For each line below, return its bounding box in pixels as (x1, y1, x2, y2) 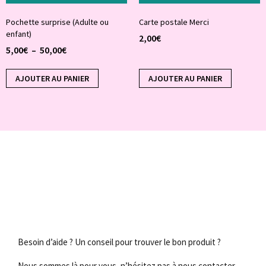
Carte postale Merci (139, 17, 209, 28)
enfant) (6, 28, 31, 40)
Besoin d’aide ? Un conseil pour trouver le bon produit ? (18, 236, 221, 248)
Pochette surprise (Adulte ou (6, 17, 109, 28)
